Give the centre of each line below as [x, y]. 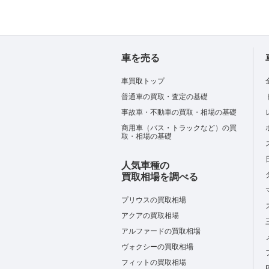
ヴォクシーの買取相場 [157, 247]
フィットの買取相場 [154, 262]
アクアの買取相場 [150, 216]
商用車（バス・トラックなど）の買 [179, 128]
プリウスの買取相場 [154, 200]
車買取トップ [143, 81]
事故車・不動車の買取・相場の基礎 [179, 112]
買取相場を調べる [160, 177]
